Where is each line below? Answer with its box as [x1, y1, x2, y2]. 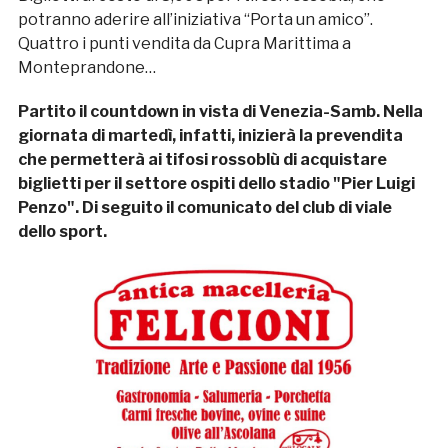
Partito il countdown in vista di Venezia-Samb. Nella [17, 102, 423, 122]
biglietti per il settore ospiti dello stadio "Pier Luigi [17, 174, 415, 194]
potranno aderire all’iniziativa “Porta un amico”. [17, 10, 373, 30]
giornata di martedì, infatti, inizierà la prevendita [17, 126, 403, 146]
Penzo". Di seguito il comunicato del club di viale [17, 198, 392, 218]
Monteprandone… [17, 58, 156, 78]
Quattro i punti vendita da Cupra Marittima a [17, 34, 351, 54]
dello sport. [17, 222, 107, 242]
